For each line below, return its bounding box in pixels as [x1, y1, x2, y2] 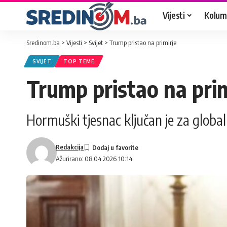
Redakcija [56, 143, 84, 151]
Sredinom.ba [26, 39, 60, 47]
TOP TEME [63, 58, 95, 64]
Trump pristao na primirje [109, 39, 176, 47]
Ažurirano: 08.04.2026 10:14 [56, 154, 133, 163]
